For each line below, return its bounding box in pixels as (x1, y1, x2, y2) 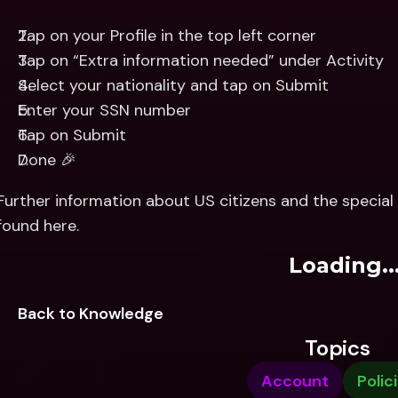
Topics (305, 334, 370, 362)
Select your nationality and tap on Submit (18, 75, 329, 96)
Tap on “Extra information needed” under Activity (18, 50, 384, 71)
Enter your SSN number (18, 99, 191, 121)
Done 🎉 (18, 149, 76, 171)
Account (260, 370, 329, 392)
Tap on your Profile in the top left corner (18, 25, 316, 46)
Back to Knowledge (18, 303, 163, 324)
